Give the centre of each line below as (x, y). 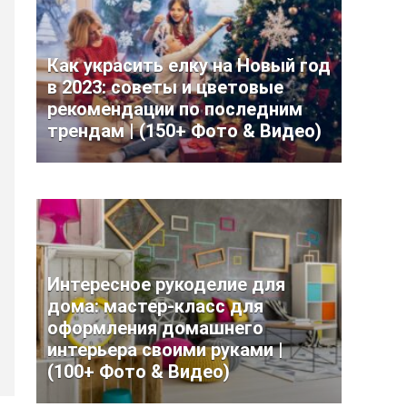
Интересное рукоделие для (166, 284)
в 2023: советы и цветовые (165, 87)
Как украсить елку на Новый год (189, 65)
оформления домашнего (155, 328)
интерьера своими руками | (165, 350)
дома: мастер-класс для (155, 306)
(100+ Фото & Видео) (139, 372)
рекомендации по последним (175, 109)
